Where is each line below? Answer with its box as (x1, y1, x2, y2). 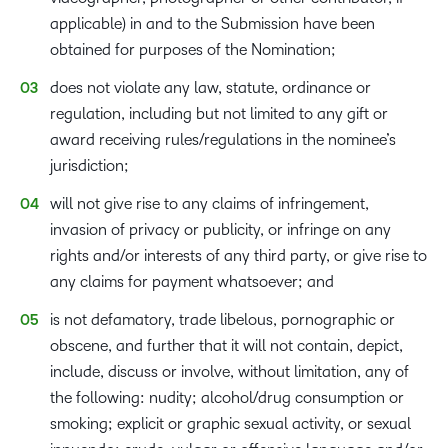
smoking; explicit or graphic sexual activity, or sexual (50, 415, 411, 432)
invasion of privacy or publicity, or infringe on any (50, 221, 391, 238)
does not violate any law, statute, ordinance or (50, 79, 371, 96)
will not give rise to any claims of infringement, (50, 195, 369, 212)
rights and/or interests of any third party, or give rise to (50, 247, 427, 264)
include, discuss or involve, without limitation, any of (50, 363, 409, 380)
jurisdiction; (50, 157, 131, 174)
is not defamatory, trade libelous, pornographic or (50, 311, 395, 328)
